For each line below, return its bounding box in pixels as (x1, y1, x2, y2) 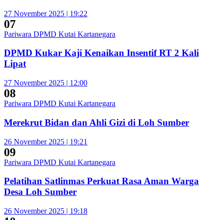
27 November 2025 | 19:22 (4, 9, 87, 18)
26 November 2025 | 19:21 (4, 137, 87, 146)
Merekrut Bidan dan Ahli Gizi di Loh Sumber (4, 117, 189, 128)
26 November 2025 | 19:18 (4, 207, 87, 216)
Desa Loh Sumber (4, 187, 77, 197)
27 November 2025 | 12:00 (4, 79, 87, 87)
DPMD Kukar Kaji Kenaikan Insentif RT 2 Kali (4, 48, 199, 58)
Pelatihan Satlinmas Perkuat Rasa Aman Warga (4, 176, 199, 187)
